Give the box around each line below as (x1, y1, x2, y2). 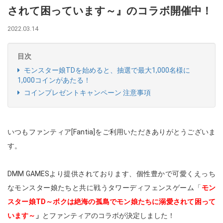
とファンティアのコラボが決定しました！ (42, 212, 175, 220)
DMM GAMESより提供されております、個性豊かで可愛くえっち (7, 170, 216, 178)
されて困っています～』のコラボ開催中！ (7, 5, 212, 17)
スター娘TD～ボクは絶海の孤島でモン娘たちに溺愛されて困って (7, 198, 216, 206)
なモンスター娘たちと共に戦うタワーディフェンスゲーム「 (7, 184, 202, 192)
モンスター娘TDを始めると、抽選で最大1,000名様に (22, 66, 190, 74)
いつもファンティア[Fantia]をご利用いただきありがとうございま (7, 128, 216, 136)
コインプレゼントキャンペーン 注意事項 (22, 89, 151, 97)
